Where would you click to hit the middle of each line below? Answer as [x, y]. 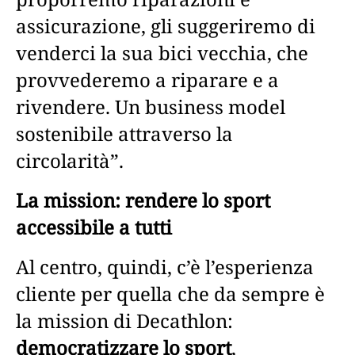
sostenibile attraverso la [124, 133]
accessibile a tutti [94, 227]
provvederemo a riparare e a [147, 79]
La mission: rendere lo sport [143, 200]
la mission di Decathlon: [124, 320]
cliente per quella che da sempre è [170, 293]
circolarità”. [70, 160]
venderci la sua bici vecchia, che [162, 52]
